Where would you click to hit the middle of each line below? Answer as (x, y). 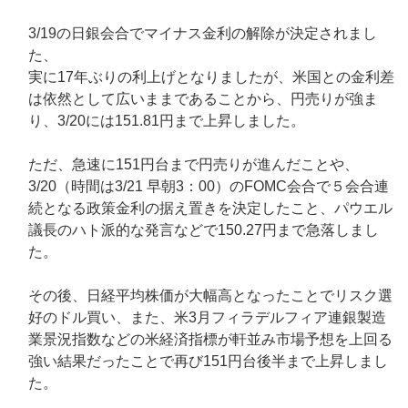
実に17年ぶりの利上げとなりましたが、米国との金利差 (211, 77)
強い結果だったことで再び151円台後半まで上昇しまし (208, 362)
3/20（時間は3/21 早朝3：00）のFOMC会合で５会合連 (209, 187)
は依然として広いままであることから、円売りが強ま (203, 99)
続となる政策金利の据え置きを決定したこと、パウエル (210, 209)
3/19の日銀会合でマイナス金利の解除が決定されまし (203, 34)
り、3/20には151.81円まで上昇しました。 (167, 121)
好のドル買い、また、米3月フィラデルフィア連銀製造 (207, 318)
